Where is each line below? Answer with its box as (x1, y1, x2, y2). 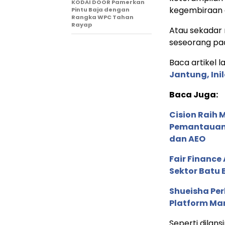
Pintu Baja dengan (71, 5, 130, 14)
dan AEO (169, 133, 205, 145)
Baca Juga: (169, 88, 218, 100)
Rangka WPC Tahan (71, 13, 134, 21)
